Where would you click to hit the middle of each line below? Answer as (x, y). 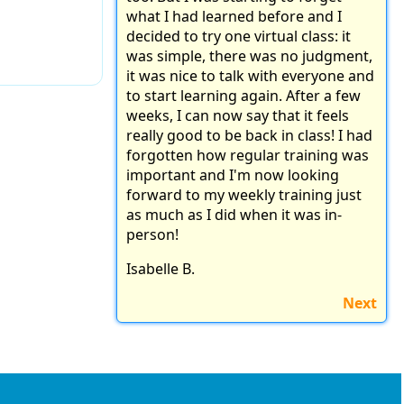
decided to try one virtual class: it (239, 37)
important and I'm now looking (233, 175)
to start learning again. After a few (243, 96)
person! (152, 235)
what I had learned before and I (234, 17)
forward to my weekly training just (244, 195)
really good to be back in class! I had (249, 136)
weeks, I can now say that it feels (238, 116)
